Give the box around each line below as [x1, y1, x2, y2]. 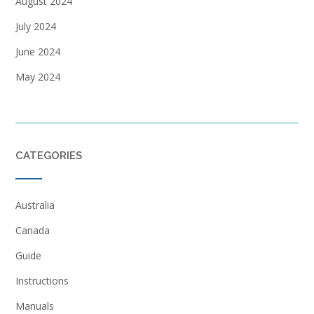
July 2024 [15, 20, 56, 34]
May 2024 [15, 70, 60, 84]
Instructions [15, 274, 69, 288]
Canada [15, 224, 50, 238]
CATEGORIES [15, 149, 82, 163]
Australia [15, 198, 55, 212]
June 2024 [15, 45, 60, 59]
